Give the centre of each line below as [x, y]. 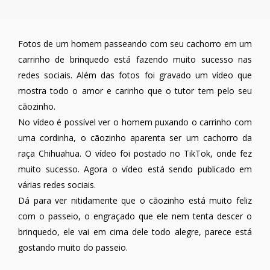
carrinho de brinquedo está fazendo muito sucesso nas [135, 60]
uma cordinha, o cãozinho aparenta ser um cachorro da [135, 138]
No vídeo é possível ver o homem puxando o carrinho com [135, 122]
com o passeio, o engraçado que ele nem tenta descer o [135, 216]
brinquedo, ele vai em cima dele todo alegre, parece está [135, 232]
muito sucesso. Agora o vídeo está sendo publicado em [135, 169]
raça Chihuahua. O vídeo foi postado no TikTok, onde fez [135, 154]
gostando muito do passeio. [73, 248]
